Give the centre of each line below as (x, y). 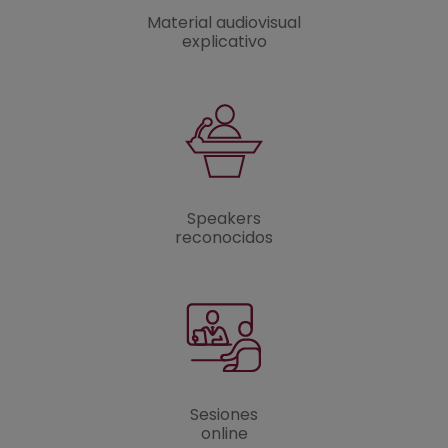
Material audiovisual (224, 23)
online (224, 434)
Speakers (224, 219)
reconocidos (224, 238)
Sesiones (224, 415)
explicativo (224, 42)
